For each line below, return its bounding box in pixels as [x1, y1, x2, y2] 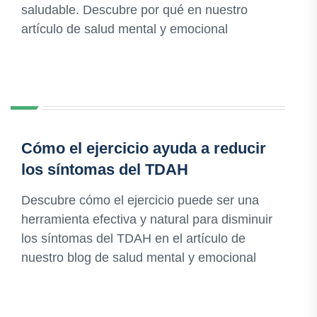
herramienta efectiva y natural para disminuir [21, 212, 272, 227]
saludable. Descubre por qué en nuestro [21, 3, 248, 18]
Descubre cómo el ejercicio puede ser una [21, 193, 259, 208]
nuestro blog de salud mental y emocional [21, 250, 256, 265]
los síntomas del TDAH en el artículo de [21, 231, 246, 246]
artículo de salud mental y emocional [21, 22, 228, 37]
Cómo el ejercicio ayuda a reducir [21, 139, 266, 158]
